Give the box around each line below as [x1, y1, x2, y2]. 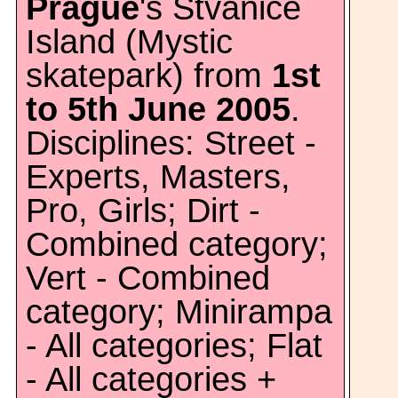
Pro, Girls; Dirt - [26, 192, 260, 229]
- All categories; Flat [26, 327, 322, 364]
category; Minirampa [26, 293, 332, 330]
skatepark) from [26, 57, 272, 94]
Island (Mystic [26, 23, 233, 60]
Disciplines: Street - [26, 124, 316, 162]
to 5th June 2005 [26, 91, 291, 128]
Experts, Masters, [26, 158, 291, 195]
